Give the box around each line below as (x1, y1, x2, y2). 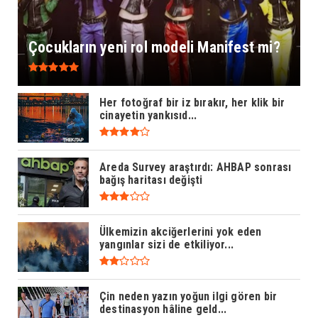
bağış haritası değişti (99, 173, 203, 187)
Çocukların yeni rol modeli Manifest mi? (28, 38, 280, 56)
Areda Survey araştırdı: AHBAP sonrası (99, 160, 292, 175)
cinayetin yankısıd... (99, 109, 197, 123)
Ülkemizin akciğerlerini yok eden (99, 225, 262, 239)
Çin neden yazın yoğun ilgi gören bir (99, 290, 278, 304)
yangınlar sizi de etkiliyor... (99, 238, 234, 252)
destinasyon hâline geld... (99, 302, 227, 317)
